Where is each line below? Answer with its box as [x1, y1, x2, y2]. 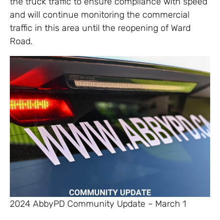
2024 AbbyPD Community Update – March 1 [10, 198, 186, 209]
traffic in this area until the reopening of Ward [10, 22, 191, 33]
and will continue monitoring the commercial [10, 9, 190, 20]
